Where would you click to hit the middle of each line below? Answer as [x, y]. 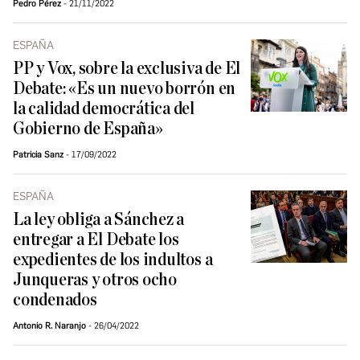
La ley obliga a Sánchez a [99, 220]
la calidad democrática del [104, 109]
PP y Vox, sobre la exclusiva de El [127, 69]
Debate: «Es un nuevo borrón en [125, 89]
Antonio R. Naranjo [49, 326]
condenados [55, 301]
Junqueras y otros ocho [95, 280]
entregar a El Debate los [96, 240]
